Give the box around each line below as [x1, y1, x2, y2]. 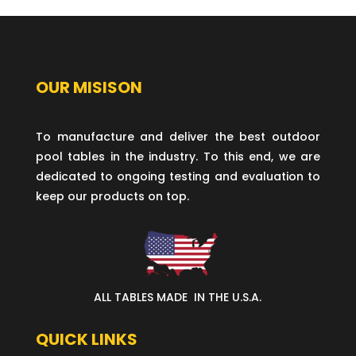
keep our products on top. [35, 188, 189, 204]
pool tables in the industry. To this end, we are [35, 148, 321, 164]
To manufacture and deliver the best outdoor [35, 128, 321, 145]
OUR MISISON [35, 75, 142, 99]
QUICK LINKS [35, 328, 137, 351]
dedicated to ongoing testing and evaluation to [35, 168, 321, 184]
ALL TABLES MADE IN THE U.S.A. [94, 289, 262, 306]
